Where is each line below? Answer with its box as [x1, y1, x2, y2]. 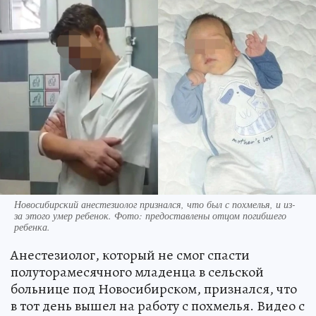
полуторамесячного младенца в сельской [11, 262, 264, 281]
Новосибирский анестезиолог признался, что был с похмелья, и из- [14, 197, 296, 211]
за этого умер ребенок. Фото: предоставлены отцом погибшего [14, 208, 286, 222]
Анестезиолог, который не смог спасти [11, 245, 250, 265]
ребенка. [14, 219, 50, 233]
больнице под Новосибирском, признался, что [11, 279, 297, 298]
